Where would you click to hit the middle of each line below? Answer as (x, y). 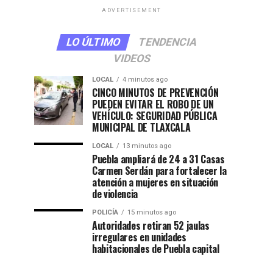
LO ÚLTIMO (93, 42)
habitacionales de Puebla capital (156, 249)
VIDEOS (132, 58)
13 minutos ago (147, 146)
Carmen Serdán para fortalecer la (159, 171)
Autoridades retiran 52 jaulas (151, 225)
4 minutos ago (145, 80)
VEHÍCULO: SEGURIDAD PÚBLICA (155, 116)
